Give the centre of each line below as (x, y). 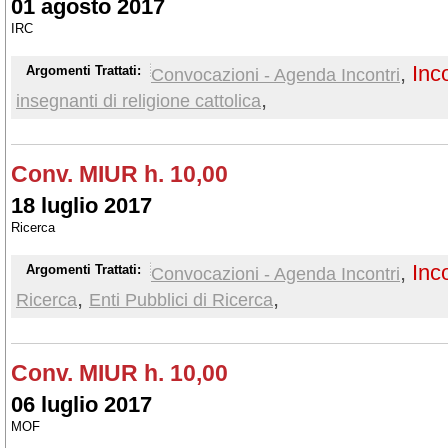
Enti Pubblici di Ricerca (181, 299)
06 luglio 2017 (81, 404)
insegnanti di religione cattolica (138, 100)
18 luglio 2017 (81, 205)
